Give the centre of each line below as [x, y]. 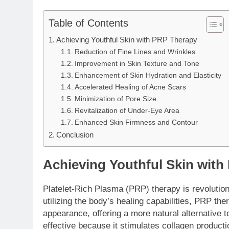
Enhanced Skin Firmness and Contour [136, 122]
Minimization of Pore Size [115, 99]
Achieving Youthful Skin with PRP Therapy [127, 39]
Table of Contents [88, 23]
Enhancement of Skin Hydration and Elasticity [148, 75]
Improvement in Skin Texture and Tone [137, 63]
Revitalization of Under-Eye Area [127, 110]
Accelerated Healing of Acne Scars [130, 87]
